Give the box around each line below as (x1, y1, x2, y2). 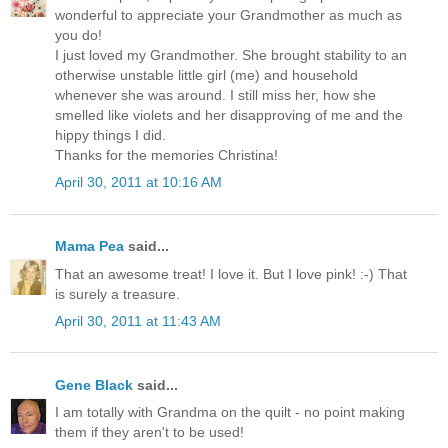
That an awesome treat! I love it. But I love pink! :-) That (55, 265, 407, 282)
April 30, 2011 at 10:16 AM (55, 174, 222, 191)
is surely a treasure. (55, 285, 180, 302)
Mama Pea (55, 238, 124, 255)
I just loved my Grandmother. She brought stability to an (55, 46, 407, 63)
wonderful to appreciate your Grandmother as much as (55, 6, 402, 23)
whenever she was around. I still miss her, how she (55, 86, 376, 103)
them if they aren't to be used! (55, 424, 244, 441)
